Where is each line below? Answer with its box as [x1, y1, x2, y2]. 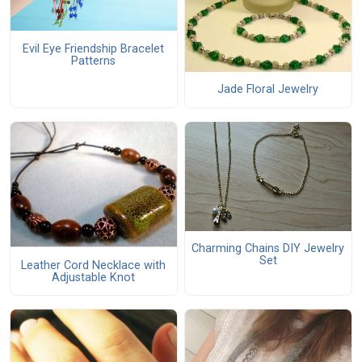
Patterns [71, 53, 116, 68]
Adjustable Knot [52, 270, 136, 284]
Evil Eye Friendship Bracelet [23, 41, 165, 56]
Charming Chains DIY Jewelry [192, 242, 345, 256]
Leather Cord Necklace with [21, 258, 166, 272]
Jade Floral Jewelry [217, 82, 319, 97]
